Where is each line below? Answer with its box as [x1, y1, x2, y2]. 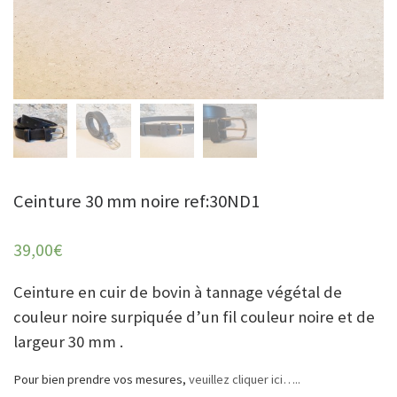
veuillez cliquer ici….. [186, 370, 300, 387]
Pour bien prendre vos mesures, [13, 370, 186, 387]
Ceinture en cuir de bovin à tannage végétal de [13, 281, 342, 302]
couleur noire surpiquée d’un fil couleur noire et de [13, 306, 375, 327]
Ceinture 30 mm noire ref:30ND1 [13, 190, 260, 214]
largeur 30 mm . [13, 331, 123, 352]
